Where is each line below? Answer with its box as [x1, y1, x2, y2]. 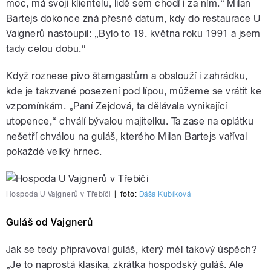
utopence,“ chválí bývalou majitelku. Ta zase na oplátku [6, 116, 254, 128]
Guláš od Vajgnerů [6, 217, 93, 229]
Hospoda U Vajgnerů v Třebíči [6, 190, 111, 199]
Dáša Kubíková [139, 190, 191, 199]
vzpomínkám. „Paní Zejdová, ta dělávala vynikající [6, 100, 227, 113]
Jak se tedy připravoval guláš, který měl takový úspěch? [6, 244, 258, 256]
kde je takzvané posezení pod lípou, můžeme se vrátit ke [6, 85, 262, 97]
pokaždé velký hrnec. [6, 146, 102, 158]
